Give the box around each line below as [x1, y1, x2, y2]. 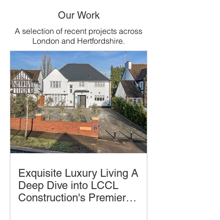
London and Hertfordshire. [32, 36, 125, 46]
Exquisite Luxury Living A [18, 167, 138, 179]
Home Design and [18, 204, 104, 216]
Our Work [57, 9, 100, 21]
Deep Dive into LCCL [18, 179, 118, 192]
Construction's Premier [18, 192, 126, 204]
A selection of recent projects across [15, 26, 142, 36]
